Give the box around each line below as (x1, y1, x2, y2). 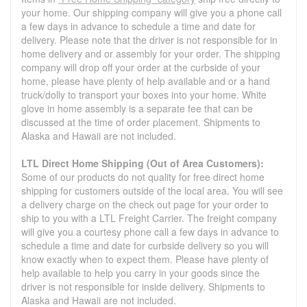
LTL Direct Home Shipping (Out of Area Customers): (21, 156, 264, 171)
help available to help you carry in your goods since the (21, 266, 260, 280)
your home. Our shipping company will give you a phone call (21, 5, 282, 20)
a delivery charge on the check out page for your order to (21, 197, 269, 212)
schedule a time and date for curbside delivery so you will (21, 238, 269, 253)
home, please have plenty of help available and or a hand (21, 74, 270, 88)
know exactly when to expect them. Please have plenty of (21, 252, 269, 267)
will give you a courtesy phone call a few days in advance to (21, 225, 279, 239)
